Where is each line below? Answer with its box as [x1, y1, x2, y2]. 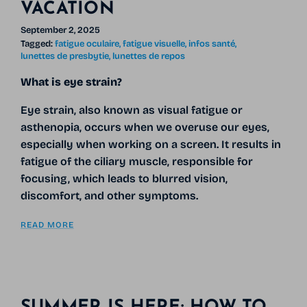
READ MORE [20, 219, 74, 230]
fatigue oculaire [54, 38, 119, 49]
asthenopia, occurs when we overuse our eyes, [20, 120, 269, 134]
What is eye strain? [20, 75, 122, 88]
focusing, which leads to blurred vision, [20, 171, 228, 185]
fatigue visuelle [122, 38, 185, 49]
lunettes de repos [112, 50, 185, 62]
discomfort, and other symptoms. [20, 188, 198, 202]
